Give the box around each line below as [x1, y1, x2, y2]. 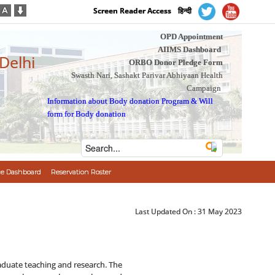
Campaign [186, 83, 221, 93]
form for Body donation [47, 109, 126, 118]
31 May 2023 [198, 206, 242, 217]
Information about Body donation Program [47, 96, 190, 106]
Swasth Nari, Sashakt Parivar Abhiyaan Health [71, 71, 223, 80]
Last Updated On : [135, 206, 198, 217]
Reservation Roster [50, 168, 111, 176]
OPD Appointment [160, 32, 223, 41]
